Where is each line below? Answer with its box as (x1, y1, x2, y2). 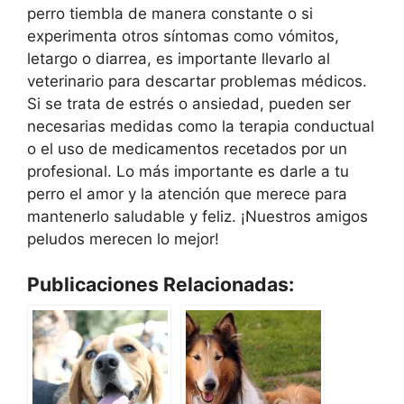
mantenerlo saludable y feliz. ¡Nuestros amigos (27, 207, 368, 225)
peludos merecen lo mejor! (27, 229, 219, 248)
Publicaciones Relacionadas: (27, 272, 294, 297)
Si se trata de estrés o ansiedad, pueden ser (27, 94, 351, 113)
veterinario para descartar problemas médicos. (27, 71, 367, 90)
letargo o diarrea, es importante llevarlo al (27, 49, 330, 68)
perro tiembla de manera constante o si (27, 4, 313, 23)
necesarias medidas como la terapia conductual (27, 116, 374, 135)
